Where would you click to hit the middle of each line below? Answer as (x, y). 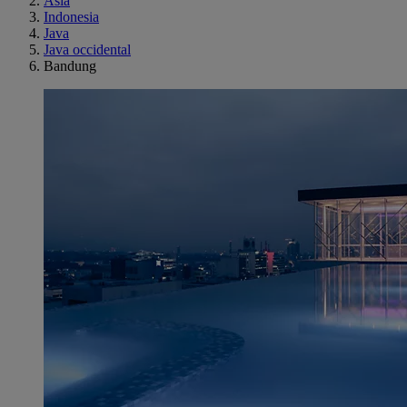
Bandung (70, 66)
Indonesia (71, 17)
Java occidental (87, 50)
